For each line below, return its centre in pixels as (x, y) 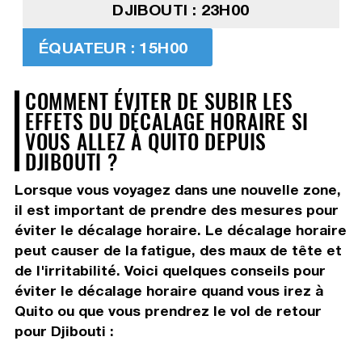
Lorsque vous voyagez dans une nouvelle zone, (177, 190)
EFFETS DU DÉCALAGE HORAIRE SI (167, 121)
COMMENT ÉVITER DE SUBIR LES (159, 101)
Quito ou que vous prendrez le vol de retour (168, 311)
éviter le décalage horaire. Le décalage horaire (180, 230)
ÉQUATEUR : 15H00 (113, 48)
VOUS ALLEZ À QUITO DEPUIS (146, 141)
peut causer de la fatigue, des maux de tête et (178, 250)
